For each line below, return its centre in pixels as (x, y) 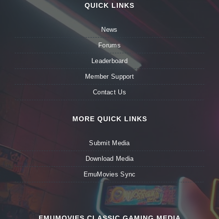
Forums (109, 45)
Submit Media (109, 143)
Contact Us (109, 92)
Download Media (109, 159)
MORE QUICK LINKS (109, 119)
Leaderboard (109, 61)
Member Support (109, 77)
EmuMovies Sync (109, 175)
